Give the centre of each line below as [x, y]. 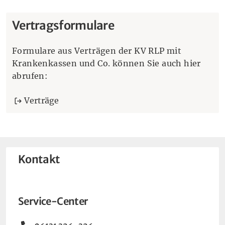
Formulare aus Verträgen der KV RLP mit [97, 50]
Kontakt [39, 159]
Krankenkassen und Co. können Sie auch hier [106, 63]
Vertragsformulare [63, 25]
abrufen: [30, 76]
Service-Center [53, 201]
